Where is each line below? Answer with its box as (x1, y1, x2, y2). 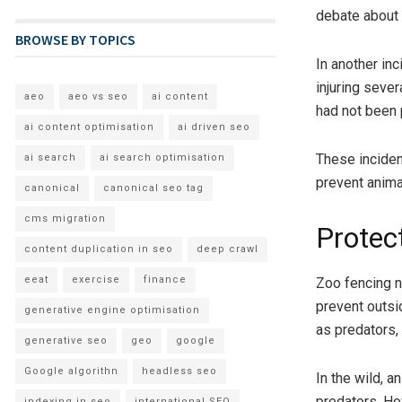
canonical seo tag (103, 181, 204, 194)
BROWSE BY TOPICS (15, 30, 135, 48)
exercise (72, 273, 120, 285)
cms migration (24, 212, 106, 224)
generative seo (24, 334, 108, 346)
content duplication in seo (24, 242, 173, 255)
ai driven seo (178, 120, 250, 133)
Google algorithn (24, 364, 118, 377)
